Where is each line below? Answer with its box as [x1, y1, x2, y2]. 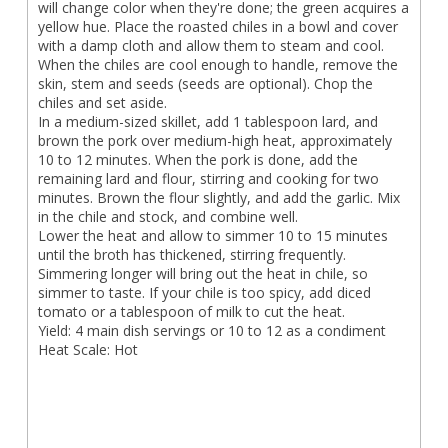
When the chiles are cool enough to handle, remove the [37, 55, 398, 74]
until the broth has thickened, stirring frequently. [37, 245, 346, 264]
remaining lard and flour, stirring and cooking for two [37, 169, 379, 188]
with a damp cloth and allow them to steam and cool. [37, 36, 384, 55]
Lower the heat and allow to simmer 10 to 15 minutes [37, 226, 388, 245]
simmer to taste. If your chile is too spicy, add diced [37, 283, 371, 302]
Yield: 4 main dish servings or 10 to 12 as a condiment [37, 321, 386, 340]
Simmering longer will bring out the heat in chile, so [37, 264, 368, 283]
